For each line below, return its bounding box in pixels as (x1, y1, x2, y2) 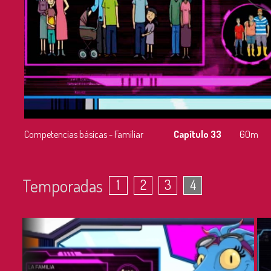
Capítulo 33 (174, 128, 221, 141)
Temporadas (22, 175, 103, 197)
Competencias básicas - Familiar (24, 128, 143, 141)
